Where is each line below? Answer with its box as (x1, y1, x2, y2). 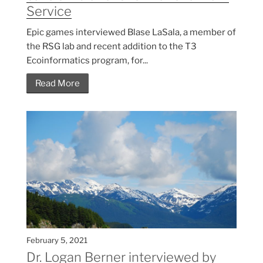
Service (26, 4, 72, 19)
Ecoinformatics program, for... (26, 55, 148, 66)
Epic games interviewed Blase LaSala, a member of (26, 27, 236, 38)
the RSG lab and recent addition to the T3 (26, 41, 197, 52)
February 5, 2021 (26, 235, 87, 245)
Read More (35, 78, 80, 89)
